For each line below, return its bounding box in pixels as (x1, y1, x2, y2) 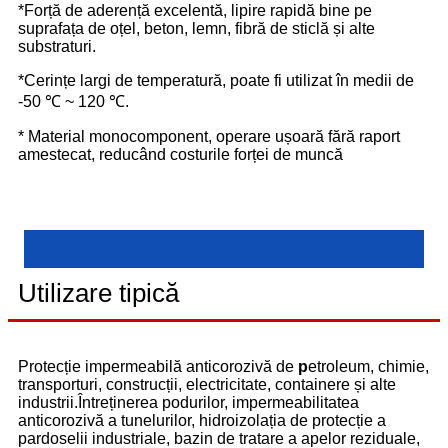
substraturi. (18, 37, 96, 55)
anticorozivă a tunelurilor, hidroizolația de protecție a (18, 411, 386, 429)
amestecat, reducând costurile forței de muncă (18, 145, 343, 163)
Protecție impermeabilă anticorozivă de (18, 357, 294, 375)
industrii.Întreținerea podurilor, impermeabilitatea (18, 393, 359, 411)
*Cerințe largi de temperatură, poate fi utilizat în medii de (18, 71, 414, 89)
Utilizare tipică (18, 277, 179, 308)
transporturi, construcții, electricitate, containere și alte (18, 375, 396, 393)
